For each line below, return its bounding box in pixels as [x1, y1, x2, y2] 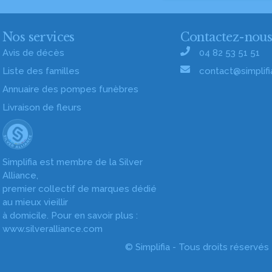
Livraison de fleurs [2, 102, 81, 113]
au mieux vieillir [2, 197, 68, 208]
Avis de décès [2, 47, 64, 58]
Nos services [2, 30, 75, 44]
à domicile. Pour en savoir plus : [2, 210, 138, 221]
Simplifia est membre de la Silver [2, 157, 143, 168]
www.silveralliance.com [2, 223, 103, 234]
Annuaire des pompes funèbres [2, 84, 138, 95]
